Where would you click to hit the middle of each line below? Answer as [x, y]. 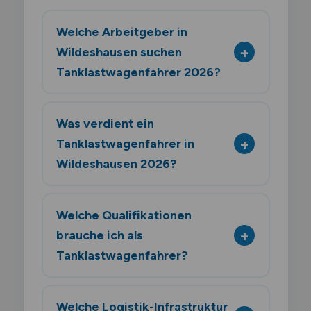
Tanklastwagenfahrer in [125, 144]
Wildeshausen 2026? [117, 164]
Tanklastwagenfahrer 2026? [138, 72]
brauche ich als [100, 235]
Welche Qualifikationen [124, 215]
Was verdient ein [105, 124]
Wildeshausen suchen [119, 52]
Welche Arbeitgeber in [122, 32]
